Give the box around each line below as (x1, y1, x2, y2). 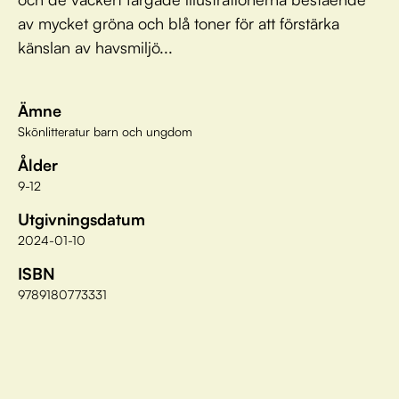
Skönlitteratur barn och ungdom (18, 124, 192, 139)
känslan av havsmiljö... (18, 37, 173, 57)
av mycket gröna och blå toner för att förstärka (18, 13, 339, 33)
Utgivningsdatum (18, 209, 145, 229)
